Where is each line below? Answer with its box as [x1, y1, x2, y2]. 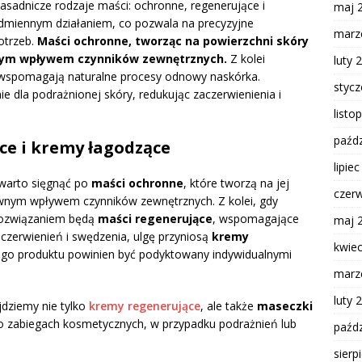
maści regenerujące [98, 211, 213, 227]
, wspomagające [213, 211, 299, 227]
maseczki [257, 298, 313, 314]
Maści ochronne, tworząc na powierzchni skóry [37, 33, 309, 49]
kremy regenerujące [89, 298, 200, 314]
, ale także [200, 298, 257, 314]
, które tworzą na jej [183, 175, 289, 192]
